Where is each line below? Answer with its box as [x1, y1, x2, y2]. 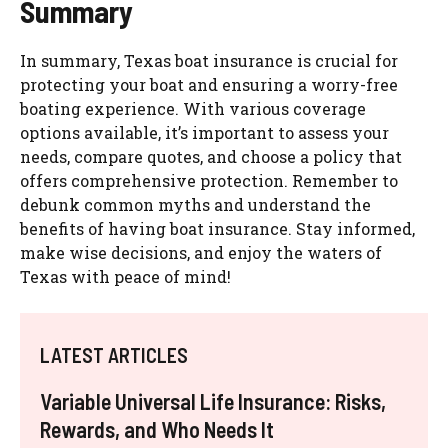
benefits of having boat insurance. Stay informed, [20, 218, 415, 240]
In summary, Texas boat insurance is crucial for [20, 50, 398, 72]
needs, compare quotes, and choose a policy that [20, 146, 402, 168]
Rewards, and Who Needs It [40, 416, 274, 443]
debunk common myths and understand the [20, 194, 371, 216]
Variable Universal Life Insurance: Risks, [40, 388, 386, 415]
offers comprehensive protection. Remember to [20, 170, 398, 192]
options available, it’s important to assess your [20, 122, 389, 144]
